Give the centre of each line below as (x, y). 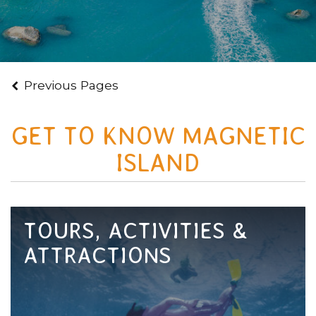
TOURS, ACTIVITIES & (135, 231)
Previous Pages (72, 85)
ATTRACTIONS (97, 256)
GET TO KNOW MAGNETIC (158, 135)
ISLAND (158, 162)
